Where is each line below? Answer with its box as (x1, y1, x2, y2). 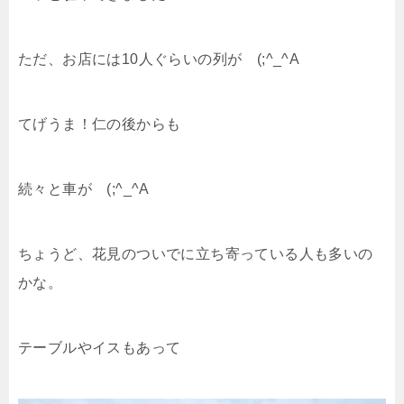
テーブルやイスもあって (18, 340, 181, 356)
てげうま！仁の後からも (18, 116, 181, 133)
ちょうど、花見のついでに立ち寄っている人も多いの (18, 246, 373, 262)
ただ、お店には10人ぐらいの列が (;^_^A (18, 51, 300, 68)
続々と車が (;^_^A (18, 181, 150, 197)
